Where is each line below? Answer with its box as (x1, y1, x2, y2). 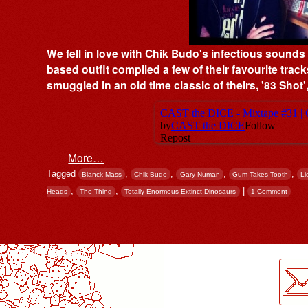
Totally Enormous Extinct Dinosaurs (124, 187, 236, 195)
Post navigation (36, 223, 111, 236)
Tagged (47, 168, 78, 179)
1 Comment (250, 187, 287, 195)
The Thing (80, 187, 113, 195)
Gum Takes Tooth (232, 170, 288, 178)
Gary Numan (179, 170, 220, 178)
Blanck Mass (82, 170, 122, 178)
